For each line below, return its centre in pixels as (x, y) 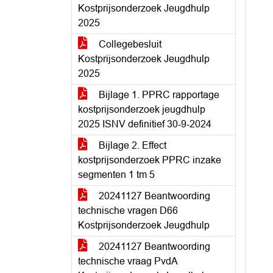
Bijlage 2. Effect (131, 145)
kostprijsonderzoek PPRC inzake (150, 160)
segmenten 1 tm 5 (116, 175)
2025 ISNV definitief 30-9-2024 (145, 124)
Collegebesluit (129, 44)
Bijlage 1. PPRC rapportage (158, 95)
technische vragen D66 (128, 211)
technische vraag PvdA (128, 261)
